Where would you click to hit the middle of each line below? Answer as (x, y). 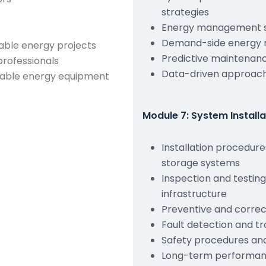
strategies (185, 12)
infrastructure (194, 194)
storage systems (201, 163)
